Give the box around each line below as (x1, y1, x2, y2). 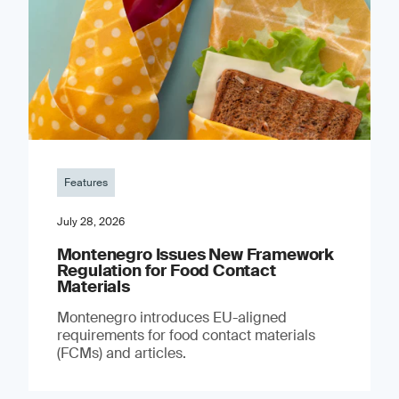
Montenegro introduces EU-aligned (56, 307, 287, 327)
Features (63, 175, 108, 190)
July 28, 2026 (56, 214, 125, 229)
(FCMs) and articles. (56, 343, 186, 362)
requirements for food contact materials (56, 325, 315, 345)
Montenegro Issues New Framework (56, 243, 334, 265)
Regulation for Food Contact (56, 259, 276, 281)
